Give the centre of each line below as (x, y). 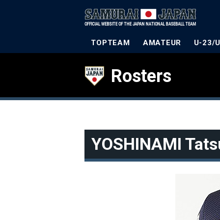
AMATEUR (162, 43)
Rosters (141, 76)
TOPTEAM (110, 43)
